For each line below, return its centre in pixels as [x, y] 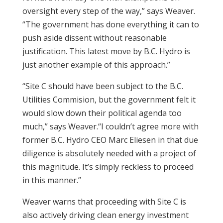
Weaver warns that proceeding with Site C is [104, 202]
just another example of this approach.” [96, 65]
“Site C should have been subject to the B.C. [103, 86]
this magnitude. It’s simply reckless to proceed [108, 167]
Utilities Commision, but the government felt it [109, 100]
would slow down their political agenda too [102, 113]
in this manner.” [52, 180]
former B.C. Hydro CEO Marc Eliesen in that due [110, 140]
